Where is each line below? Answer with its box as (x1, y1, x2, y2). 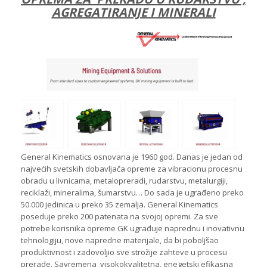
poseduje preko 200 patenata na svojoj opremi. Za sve (21, 210, 218, 222)
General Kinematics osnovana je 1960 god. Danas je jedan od (21, 151, 243, 162)
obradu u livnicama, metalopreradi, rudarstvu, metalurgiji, (21, 175, 228, 186)
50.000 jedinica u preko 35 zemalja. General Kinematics (21, 198, 218, 210)
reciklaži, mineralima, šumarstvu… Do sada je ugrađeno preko (21, 187, 244, 198)
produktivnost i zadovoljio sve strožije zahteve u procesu (21, 246, 227, 257)
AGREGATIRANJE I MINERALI (51, 4, 216, 20)
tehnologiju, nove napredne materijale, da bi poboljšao (21, 234, 219, 246)
